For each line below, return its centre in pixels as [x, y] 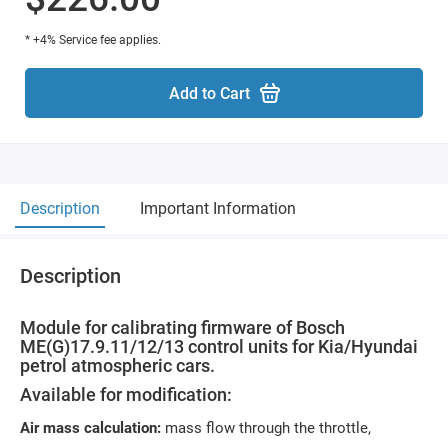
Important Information [218, 208]
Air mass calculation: [90, 428]
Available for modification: [126, 394]
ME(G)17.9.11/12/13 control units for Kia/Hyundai [219, 346]
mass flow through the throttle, [266, 428]
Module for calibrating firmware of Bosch [182, 327]
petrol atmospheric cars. [117, 365]
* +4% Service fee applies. [93, 40]
